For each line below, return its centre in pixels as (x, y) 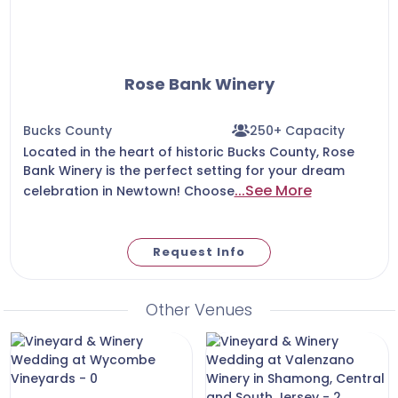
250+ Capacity (298, 130)
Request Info (199, 252)
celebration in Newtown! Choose (128, 191)
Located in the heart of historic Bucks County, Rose (188, 152)
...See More (273, 191)
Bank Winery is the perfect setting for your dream (183, 171)
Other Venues (199, 309)
